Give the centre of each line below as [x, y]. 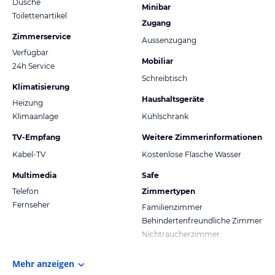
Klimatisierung [41, 87]
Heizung [28, 103]
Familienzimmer [172, 207]
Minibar [156, 7]
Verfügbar [30, 52]
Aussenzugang [169, 40]
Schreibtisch [165, 78]
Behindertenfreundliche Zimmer [202, 220]
